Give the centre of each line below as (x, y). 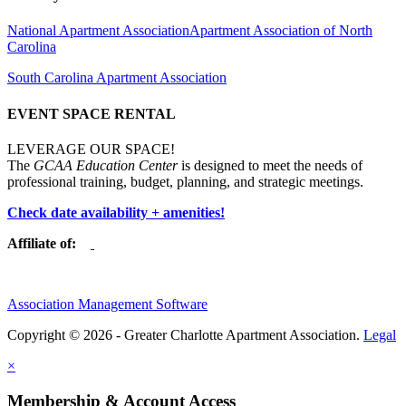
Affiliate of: (47, 243)
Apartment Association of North (281, 31)
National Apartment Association (98, 31)
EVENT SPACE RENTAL (92, 113)
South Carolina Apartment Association (117, 78)
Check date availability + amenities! (116, 212)
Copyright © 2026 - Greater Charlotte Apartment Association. (185, 334)
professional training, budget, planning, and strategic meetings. (187, 181)
